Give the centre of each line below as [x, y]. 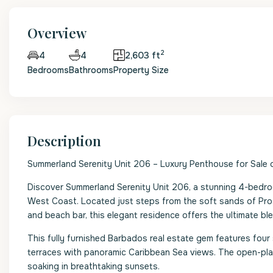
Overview [57, 33]
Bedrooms [48, 70]
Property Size [141, 70]
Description [64, 141]
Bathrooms [91, 70]
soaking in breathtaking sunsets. [94, 266]
